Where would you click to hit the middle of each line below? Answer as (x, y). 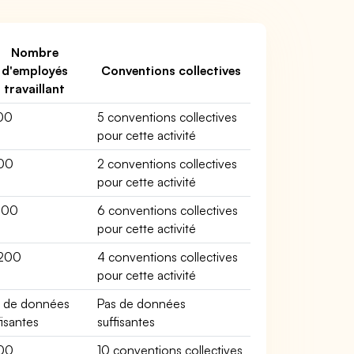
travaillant (34, 88)
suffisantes (126, 322)
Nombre (34, 52)
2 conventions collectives (168, 164)
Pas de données (142, 303)
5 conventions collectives (168, 117)
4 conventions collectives (168, 257)
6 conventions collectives (168, 210)
